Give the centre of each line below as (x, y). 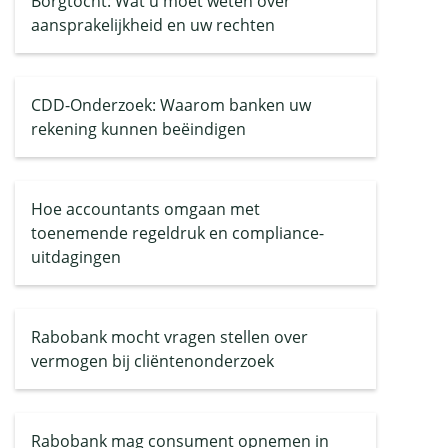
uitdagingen (76, 257)
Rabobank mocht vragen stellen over (169, 337)
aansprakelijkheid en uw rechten (153, 25)
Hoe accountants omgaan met (145, 209)
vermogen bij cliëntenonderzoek (152, 361)
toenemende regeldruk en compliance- (177, 233)
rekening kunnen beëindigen (138, 129)
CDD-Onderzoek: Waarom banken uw (171, 105)
